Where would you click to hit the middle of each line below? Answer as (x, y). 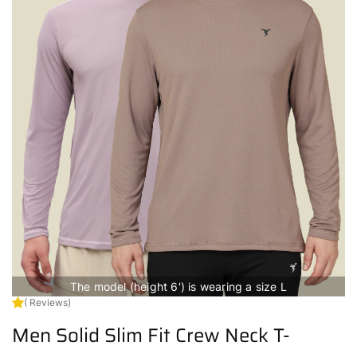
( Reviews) (47, 302)
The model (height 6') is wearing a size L (178, 286)
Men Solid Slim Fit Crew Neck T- (151, 335)
